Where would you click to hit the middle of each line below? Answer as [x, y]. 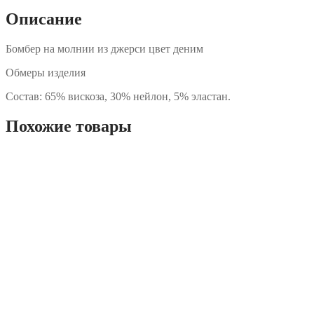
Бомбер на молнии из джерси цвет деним [104, 48]
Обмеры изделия [46, 72]
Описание [44, 19]
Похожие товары [69, 126]
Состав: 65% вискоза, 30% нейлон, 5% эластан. [118, 96]
